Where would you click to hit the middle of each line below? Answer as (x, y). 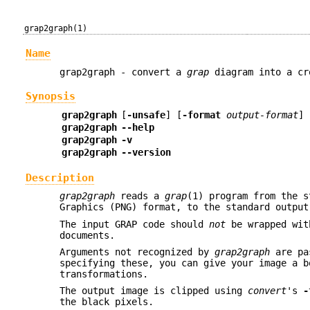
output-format (262, 115)
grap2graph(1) (56, 28)
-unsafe (146, 115)
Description (60, 177)
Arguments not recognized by (137, 252)
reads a (140, 196)
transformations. (104, 274)
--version (146, 153)
